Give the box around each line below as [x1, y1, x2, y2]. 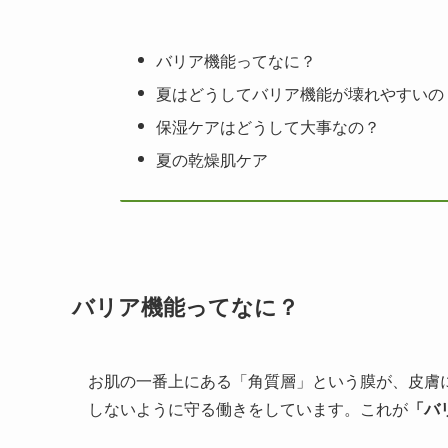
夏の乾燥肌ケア [156, 147, 269, 171]
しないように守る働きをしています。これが [88, 396, 408, 420]
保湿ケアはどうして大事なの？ [156, 114, 381, 138]
